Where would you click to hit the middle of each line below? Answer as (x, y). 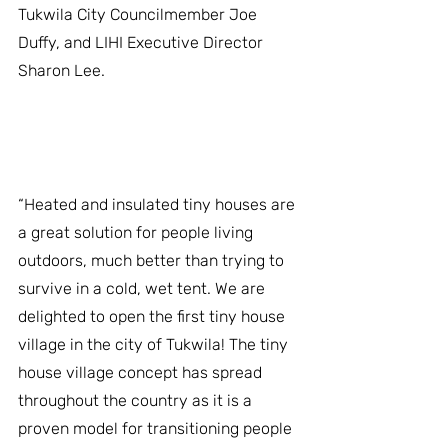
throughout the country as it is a (137, 401)
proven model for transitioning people (157, 429)
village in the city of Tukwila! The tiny (155, 345)
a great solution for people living (137, 233)
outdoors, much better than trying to (153, 261)
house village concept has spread (142, 373)
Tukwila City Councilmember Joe (139, 14)
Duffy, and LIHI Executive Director (142, 42)
